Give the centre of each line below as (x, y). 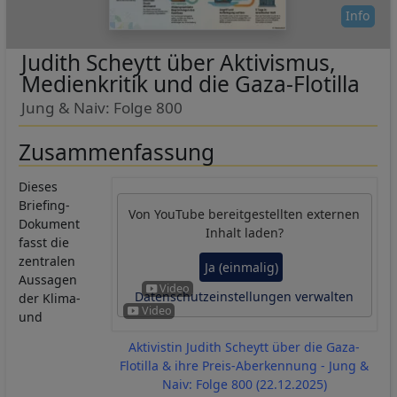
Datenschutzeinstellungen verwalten (245, 296)
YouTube (180, 214)
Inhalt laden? (244, 233)
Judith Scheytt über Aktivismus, (178, 63)
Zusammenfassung (117, 152)
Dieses (38, 187)
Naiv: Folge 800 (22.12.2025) (244, 385)
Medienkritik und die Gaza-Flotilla (190, 84)
